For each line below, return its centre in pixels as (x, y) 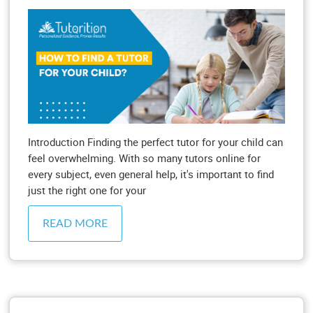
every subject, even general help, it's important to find (151, 174)
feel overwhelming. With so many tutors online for (144, 158)
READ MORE (75, 224)
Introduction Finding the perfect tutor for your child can (155, 142)
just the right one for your (87, 190)
